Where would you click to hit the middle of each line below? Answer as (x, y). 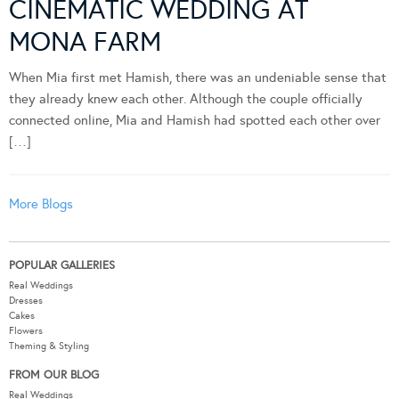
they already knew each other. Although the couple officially (186, 99)
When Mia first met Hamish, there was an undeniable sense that (198, 78)
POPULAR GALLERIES (62, 266)
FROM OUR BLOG (54, 375)
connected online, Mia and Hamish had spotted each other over (195, 121)
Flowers (26, 331)
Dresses (26, 301)
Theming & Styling (49, 346)
